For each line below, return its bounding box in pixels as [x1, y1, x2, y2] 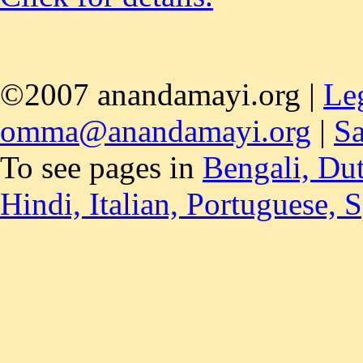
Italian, [89, 186, 186, 221]
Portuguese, [186, 186, 344, 221]
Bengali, [203, 150, 318, 185]
